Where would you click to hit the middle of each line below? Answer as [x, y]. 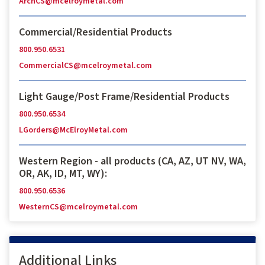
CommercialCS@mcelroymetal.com [85, 65]
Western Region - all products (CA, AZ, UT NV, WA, [132, 161]
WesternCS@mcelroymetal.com [78, 207]
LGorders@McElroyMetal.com [73, 130]
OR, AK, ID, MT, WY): [63, 173]
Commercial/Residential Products [96, 32]
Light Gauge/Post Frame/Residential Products [124, 96]
